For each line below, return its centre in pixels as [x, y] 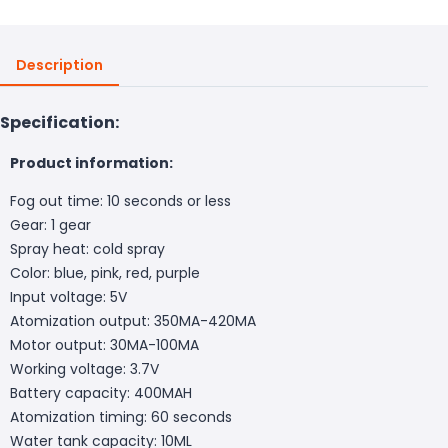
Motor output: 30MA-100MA [104, 344]
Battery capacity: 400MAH [101, 392]
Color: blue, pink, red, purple [105, 272]
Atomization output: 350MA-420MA [133, 320]
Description [59, 64]
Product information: [91, 162]
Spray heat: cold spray [87, 248]
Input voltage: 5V [68, 296]
